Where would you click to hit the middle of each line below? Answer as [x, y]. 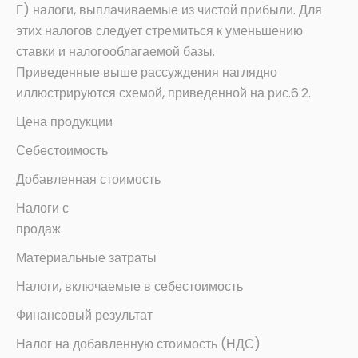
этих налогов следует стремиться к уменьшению [159, 31]
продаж [38, 229]
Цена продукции [64, 122]
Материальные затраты [86, 258]
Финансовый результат [84, 316]
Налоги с [42, 209]
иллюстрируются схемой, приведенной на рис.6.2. [163, 93]
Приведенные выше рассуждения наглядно [147, 73]
